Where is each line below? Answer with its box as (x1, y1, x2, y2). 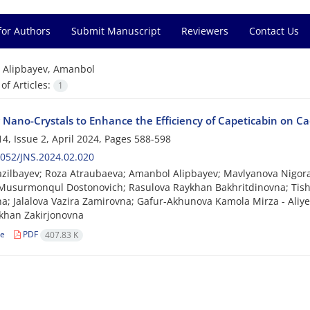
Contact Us (249, 24, 299, 37)
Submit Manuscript (71, 24, 161, 37)
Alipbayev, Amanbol (2, 62, 95, 75)
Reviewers (181, 24, 228, 37)
